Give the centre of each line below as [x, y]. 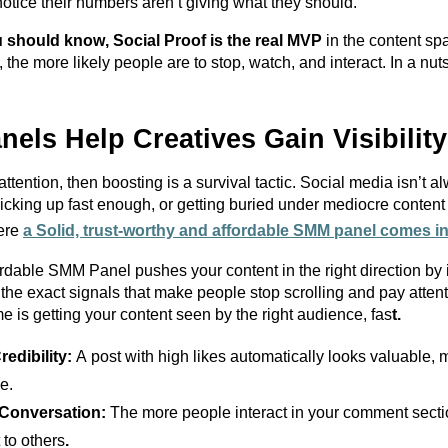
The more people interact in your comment [261, 412]
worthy [149, 230]
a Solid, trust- [73, 230]
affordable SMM [271, 230]
